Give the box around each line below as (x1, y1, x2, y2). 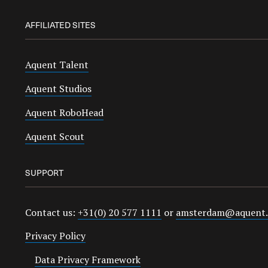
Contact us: (25, 206, 78, 219)
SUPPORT (25, 166, 64, 179)
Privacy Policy (25, 229, 86, 242)
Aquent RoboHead (25, 106, 103, 119)
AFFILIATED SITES (25, 19, 96, 31)
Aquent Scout (25, 130, 84, 143)
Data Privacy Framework (35, 253, 141, 266)
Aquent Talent (25, 58, 89, 71)
